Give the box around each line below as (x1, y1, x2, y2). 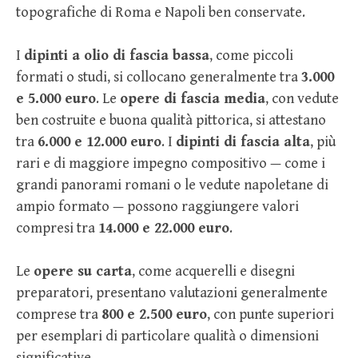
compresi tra (16, 220, 98, 237)
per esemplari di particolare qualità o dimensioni (16, 328, 319, 345)
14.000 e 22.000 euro (98, 220, 229, 237)
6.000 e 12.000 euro (38, 133, 161, 151)
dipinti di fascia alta (176, 133, 310, 151)
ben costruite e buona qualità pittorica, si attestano (16, 112, 326, 129)
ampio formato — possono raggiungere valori (16, 198, 299, 216)
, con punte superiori (207, 306, 334, 324)
